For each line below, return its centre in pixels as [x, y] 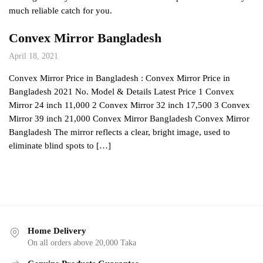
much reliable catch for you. [60, 11]
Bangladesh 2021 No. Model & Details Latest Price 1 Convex [122, 92]
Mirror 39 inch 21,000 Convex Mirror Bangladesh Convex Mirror [129, 119]
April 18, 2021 [33, 56]
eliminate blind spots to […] [60, 146]
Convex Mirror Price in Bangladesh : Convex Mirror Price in [119, 78]
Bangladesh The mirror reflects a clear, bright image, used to [119, 132]
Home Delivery [57, 231]
